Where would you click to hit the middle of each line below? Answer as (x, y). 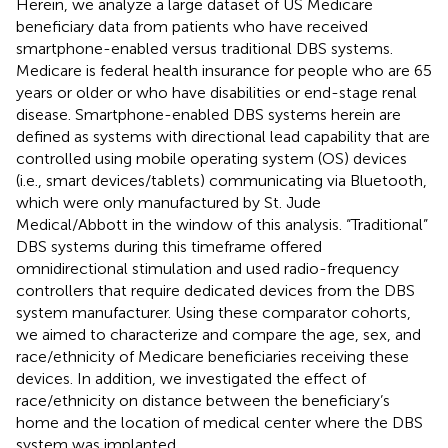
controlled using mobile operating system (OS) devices (211, 158)
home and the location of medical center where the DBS (219, 422)
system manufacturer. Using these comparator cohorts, (213, 312)
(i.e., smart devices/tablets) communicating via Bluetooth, (221, 180)
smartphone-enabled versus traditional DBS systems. (204, 48)
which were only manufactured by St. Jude (168, 202)
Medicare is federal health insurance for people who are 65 (224, 70)
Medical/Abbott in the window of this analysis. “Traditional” (222, 224)
